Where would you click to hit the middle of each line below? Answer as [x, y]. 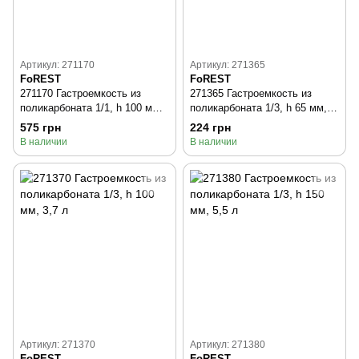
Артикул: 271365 [228, 65]
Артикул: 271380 [228, 344]
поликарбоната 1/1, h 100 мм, [91, 107]
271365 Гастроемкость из [251, 93]
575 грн [40, 127]
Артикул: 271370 [58, 344]
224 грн [210, 127]
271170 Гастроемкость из [81, 93]
